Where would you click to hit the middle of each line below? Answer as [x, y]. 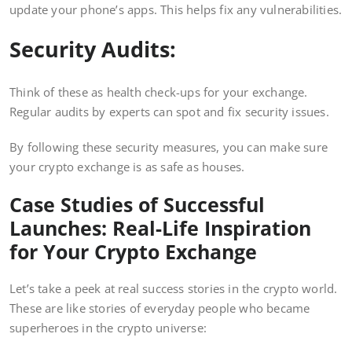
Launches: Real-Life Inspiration [160, 228]
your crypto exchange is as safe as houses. [127, 167]
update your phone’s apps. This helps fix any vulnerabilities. [176, 10]
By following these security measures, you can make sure [169, 147]
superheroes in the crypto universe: [108, 328]
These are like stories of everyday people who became [160, 308]
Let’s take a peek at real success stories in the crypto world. [174, 289]
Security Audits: [95, 49]
